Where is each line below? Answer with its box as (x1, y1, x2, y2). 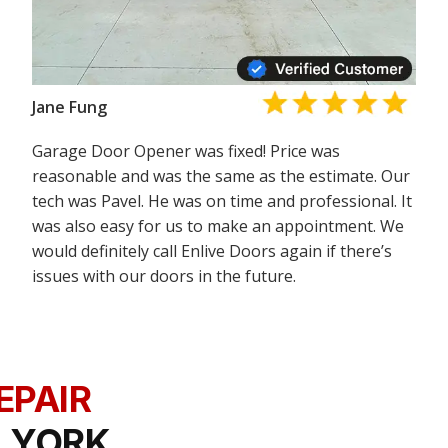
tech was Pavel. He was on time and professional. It (32, 190, 413, 212)
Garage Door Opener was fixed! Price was (32, 140, 341, 162)
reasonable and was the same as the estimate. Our (32, 165, 411, 187)
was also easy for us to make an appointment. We (32, 215, 405, 237)
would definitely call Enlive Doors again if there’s (32, 240, 393, 262)
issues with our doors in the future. (32, 265, 297, 287)
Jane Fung (32, 95, 108, 118)
